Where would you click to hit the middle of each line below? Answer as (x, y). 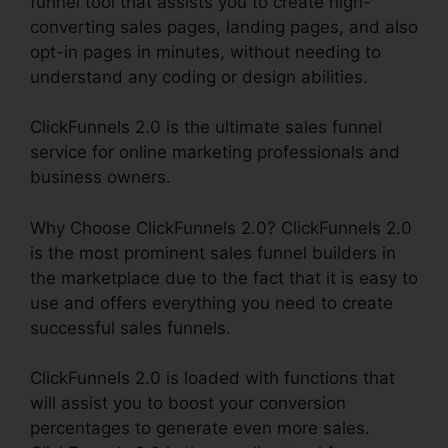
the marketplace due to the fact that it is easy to (224, 277)
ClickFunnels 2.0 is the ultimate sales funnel (206, 127)
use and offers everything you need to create (211, 302)
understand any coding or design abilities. (199, 76)
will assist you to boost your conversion (188, 403)
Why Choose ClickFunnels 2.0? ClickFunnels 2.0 (221, 227)
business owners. (100, 177)
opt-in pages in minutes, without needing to (205, 51)
